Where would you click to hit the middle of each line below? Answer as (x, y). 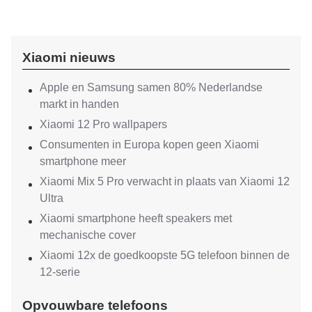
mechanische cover (88, 235)
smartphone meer (83, 162)
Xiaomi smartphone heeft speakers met (136, 219)
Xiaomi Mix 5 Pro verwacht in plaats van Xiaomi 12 (165, 182)
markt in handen (79, 104)
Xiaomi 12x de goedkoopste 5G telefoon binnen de (165, 256)
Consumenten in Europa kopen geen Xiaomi (149, 145)
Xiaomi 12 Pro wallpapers (103, 125)
